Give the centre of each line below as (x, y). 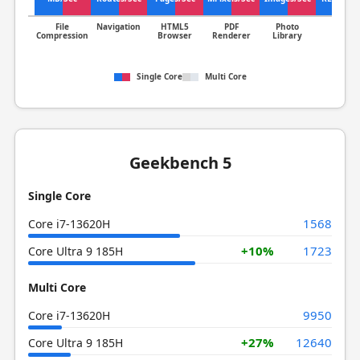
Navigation (119, 27)
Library (288, 35)
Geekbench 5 (180, 163)
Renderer (231, 35)
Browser (175, 35)
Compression (63, 35)
